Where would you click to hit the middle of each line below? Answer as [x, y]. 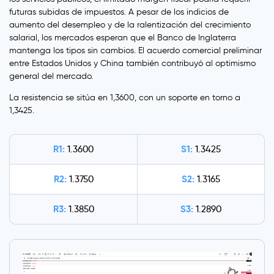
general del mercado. [51, 76]
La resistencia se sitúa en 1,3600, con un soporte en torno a [125, 98]
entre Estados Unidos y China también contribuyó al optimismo [132, 64]
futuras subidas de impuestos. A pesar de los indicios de [119, 12]
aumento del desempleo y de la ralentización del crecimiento [130, 25]
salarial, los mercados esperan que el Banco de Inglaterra [123, 38]
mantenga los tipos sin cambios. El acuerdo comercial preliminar [135, 51]
